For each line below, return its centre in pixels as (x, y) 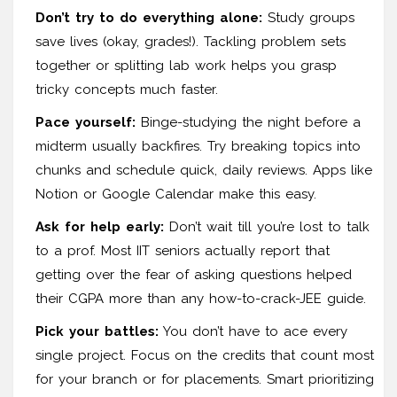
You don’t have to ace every (253, 331)
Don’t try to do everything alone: (149, 17)
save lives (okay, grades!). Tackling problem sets (191, 41)
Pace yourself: (86, 122)
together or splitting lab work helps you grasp (186, 65)
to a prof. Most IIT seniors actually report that (183, 250)
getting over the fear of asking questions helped (194, 274)
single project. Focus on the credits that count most (205, 355)
